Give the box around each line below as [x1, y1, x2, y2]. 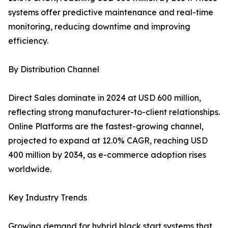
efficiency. [8, 36, 48, 46]
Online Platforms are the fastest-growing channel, [8, 121, 204, 132]
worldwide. [8, 164, 51, 175]
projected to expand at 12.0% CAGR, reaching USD [8, 135, 208, 146]
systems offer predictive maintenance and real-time [8, 7, 213, 18]
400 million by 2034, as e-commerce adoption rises [8, 150, 206, 160]
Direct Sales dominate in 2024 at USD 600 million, [8, 93, 201, 103]
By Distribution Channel [8, 64, 99, 75]
